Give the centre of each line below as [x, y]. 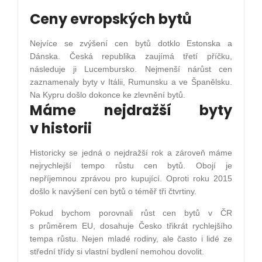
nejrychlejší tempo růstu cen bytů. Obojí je [131, 165]
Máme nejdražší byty [131, 110]
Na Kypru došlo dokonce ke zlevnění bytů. [108, 94]
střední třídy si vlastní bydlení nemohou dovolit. [117, 251]
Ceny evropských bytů [111, 19]
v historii [61, 128]
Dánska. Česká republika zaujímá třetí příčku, [131, 56]
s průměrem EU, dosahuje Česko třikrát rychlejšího [131, 225]
